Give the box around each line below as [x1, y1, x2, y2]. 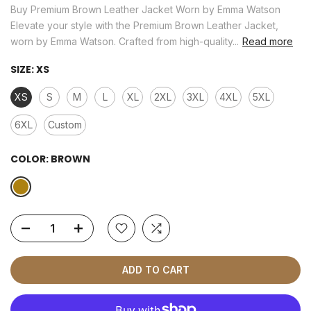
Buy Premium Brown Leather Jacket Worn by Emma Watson [10, 3, 280, 16]
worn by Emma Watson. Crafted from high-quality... [10, 35, 239, 48]
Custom [48, 119, 82, 131]
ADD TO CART [121, 264, 190, 276]
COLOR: [10, 152, 51, 167]
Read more [242, 35, 293, 48]
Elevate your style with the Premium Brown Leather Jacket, [10, 19, 278, 32]
